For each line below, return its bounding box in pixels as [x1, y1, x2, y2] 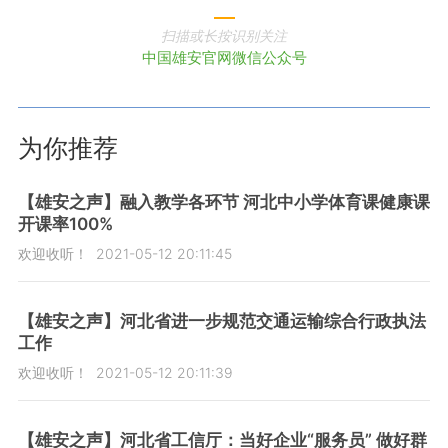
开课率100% [17, 214, 113, 235]
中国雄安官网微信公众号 [141, 48, 307, 68]
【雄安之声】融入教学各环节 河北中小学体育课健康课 [17, 192, 430, 213]
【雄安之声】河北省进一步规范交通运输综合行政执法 [17, 311, 426, 332]
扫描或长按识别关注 [161, 27, 287, 45]
